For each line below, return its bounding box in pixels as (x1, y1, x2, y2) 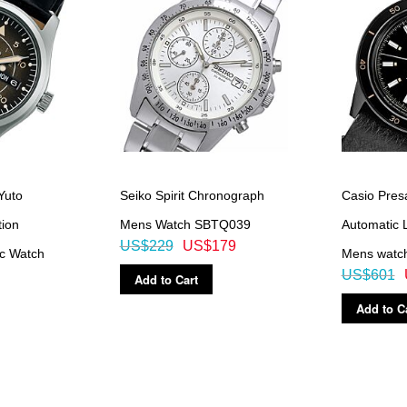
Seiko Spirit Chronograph (119, 187, 264, 203)
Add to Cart (134, 270, 198, 288)
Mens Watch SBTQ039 (119, 216, 251, 232)
